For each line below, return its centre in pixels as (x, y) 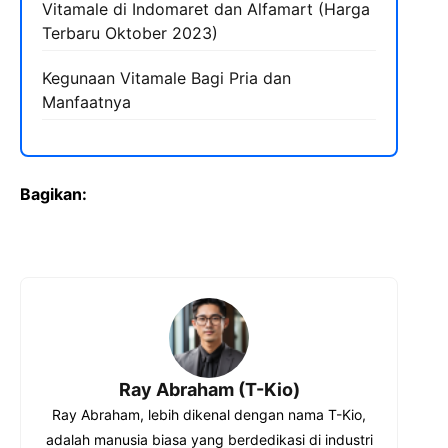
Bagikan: (53, 194)
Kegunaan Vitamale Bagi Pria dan (166, 78)
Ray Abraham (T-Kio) (209, 389)
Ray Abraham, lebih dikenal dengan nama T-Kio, (209, 414)
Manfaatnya (86, 102)
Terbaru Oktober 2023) (130, 33)
